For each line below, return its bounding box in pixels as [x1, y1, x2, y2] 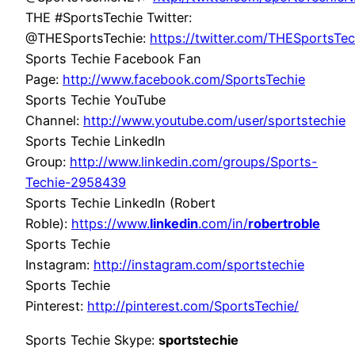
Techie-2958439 [25, 174, 126, 191]
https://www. [71, 216, 150, 232]
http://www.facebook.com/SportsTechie [63, 71, 305, 88]
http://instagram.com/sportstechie [94, 257, 304, 273]
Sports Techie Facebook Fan [25, 51, 201, 67]
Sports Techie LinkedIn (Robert [25, 195, 216, 212]
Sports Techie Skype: [25, 331, 158, 348]
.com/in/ [198, 216, 248, 232]
